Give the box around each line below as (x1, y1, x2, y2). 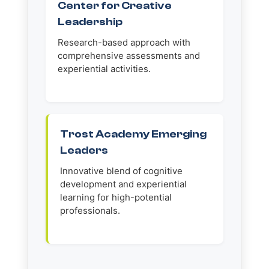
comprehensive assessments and (57, 50, 200, 62)
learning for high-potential (59, 192, 172, 204)
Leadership (57, 16, 122, 29)
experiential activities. (57, 63, 151, 75)
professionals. (59, 205, 120, 217)
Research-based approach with (57, 37, 190, 49)
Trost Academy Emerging (59, 128, 207, 141)
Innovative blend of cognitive (59, 165, 183, 177)
